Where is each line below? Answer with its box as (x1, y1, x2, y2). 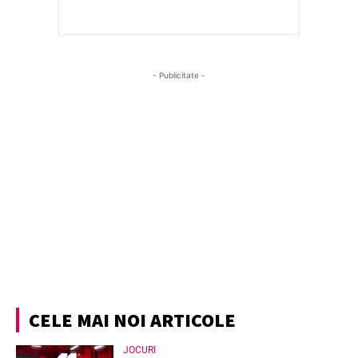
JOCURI (123, 344, 157, 356)
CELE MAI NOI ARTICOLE (29, 307, 236, 332)
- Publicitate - (153, 70, 205, 80)
